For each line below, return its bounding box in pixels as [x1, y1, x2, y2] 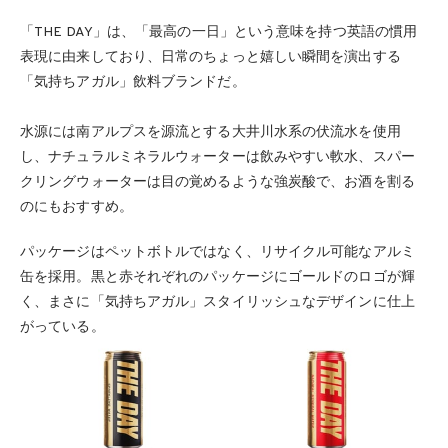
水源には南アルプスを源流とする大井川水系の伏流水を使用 [20, 124, 401, 142]
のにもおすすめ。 [20, 199, 133, 217]
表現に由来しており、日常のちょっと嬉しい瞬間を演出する [20, 49, 401, 67]
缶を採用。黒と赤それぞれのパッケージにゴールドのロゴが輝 [20, 269, 415, 287]
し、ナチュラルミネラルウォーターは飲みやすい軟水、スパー [20, 149, 415, 167]
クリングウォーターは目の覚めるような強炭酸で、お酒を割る [20, 174, 415, 192]
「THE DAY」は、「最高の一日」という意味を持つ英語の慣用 [20, 24, 418, 42]
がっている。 [20, 319, 105, 337]
